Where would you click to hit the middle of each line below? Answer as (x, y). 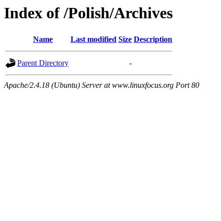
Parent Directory (43, 63)
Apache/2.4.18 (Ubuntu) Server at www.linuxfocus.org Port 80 (102, 85)
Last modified (93, 39)
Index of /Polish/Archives (88, 13)
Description (153, 39)
